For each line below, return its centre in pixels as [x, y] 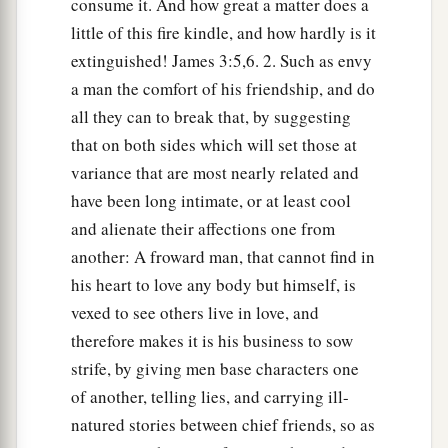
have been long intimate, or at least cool [211, 201]
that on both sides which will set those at [214, 145]
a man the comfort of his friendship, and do [223, 89]
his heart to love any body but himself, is [213, 285]
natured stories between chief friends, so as [223, 425]
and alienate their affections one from [203, 229]
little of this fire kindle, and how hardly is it [223, 33]
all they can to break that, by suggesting [211, 117]
